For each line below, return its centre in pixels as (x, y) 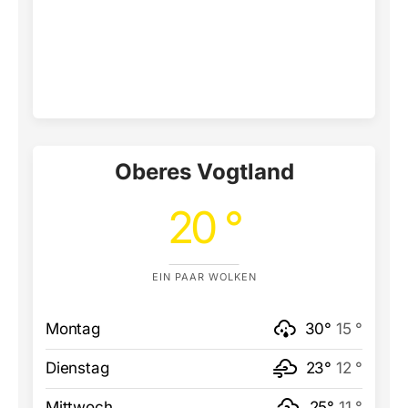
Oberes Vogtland (204, 171)
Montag (73, 328)
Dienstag (77, 367)
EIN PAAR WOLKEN (204, 276)
